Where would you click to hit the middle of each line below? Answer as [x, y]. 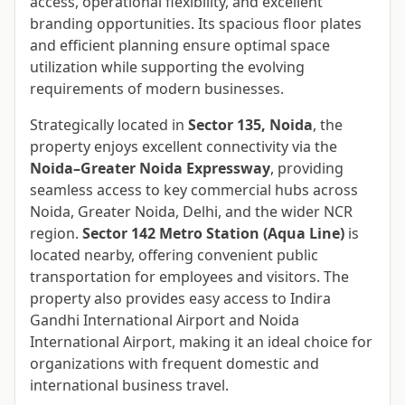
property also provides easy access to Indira [180, 299]
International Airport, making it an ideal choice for [201, 342]
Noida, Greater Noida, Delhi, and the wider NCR [191, 212]
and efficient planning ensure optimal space [180, 46]
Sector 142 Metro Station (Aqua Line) [213, 234]
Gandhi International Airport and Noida [165, 320]
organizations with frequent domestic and [174, 364]
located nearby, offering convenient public [174, 255]
